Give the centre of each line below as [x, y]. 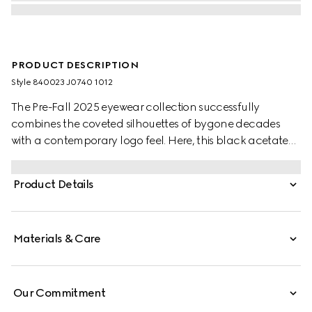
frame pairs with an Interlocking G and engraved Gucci [152, 157]
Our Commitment [60, 293]
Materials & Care [57, 239]
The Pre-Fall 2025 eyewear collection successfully [135, 107]
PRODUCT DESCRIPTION [75, 65]
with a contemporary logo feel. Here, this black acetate [150, 140]
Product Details [54, 184]
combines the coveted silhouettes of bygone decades [146, 124]
